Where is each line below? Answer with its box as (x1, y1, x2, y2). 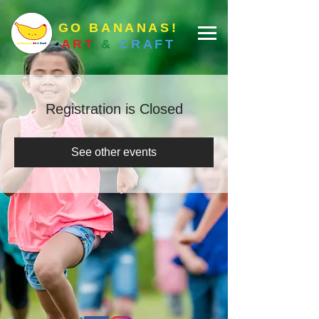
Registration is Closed (45, 101, 183, 117)
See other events (71, 146, 157, 158)
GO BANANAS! (58, 21, 179, 35)
